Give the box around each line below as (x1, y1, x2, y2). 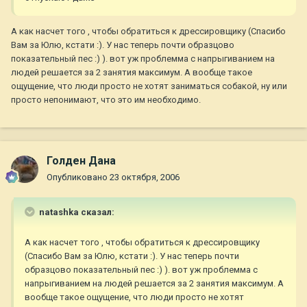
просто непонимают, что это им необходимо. (11, 95, 201, 106)
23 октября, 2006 (110, 172, 180, 183)
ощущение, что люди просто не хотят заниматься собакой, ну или (11, 81, 287, 92)
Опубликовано (47, 172, 110, 183)
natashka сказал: (37, 207, 114, 218)
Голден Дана (47, 154, 116, 168)
